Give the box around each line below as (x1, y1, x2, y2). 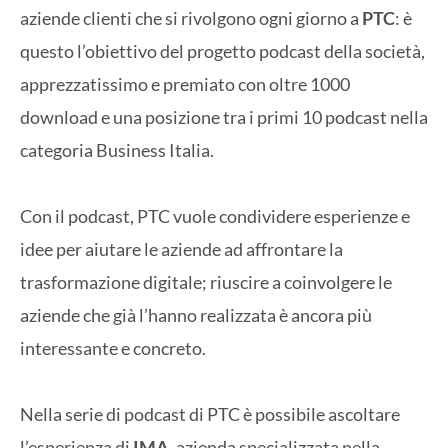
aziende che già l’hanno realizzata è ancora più (20, 303, 372, 326)
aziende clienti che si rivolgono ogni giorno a (20, 6, 362, 29)
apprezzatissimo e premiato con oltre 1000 (20, 72, 350, 95)
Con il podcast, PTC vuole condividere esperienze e (20, 204, 410, 227)
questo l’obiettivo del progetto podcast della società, (20, 39, 425, 62)
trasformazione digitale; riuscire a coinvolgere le (20, 270, 392, 293)
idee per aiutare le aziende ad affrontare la (20, 237, 343, 260)
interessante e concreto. (20, 336, 206, 359)
